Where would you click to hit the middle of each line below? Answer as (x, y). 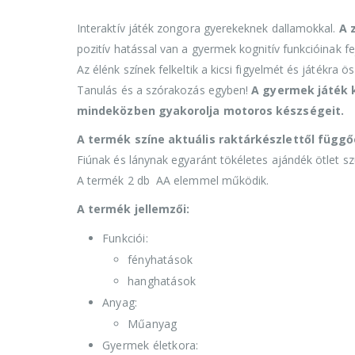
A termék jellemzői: (134, 208)
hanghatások (162, 281)
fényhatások (160, 259)
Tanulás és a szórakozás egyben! (164, 90)
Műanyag (153, 323)
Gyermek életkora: (151, 345)
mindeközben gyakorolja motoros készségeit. (210, 110)
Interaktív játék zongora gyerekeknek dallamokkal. (208, 28)
